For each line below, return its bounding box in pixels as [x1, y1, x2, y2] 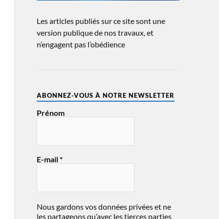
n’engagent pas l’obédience [36, 40, 125, 49]
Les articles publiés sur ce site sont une [36, 16, 165, 26]
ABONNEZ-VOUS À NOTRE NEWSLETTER [36, 91, 175, 100]
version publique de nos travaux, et [36, 28, 153, 38]
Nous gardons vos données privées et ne [36, 202, 171, 212]
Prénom [36, 108, 65, 118]
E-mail [36, 154, 60, 164]
